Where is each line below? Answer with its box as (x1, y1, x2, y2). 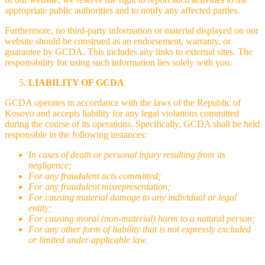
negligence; (28, 160, 72, 170)
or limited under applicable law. (28, 234, 148, 245)
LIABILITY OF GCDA (28, 77, 124, 88)
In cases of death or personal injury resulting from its (28, 149, 225, 160)
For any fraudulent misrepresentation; (28, 181, 170, 192)
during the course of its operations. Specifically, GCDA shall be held (5, 118, 260, 129)
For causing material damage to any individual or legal (28, 192, 237, 202)
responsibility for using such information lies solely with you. (5, 57, 232, 67)
